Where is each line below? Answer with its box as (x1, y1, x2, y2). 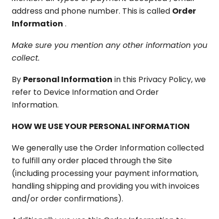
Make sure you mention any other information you (12, 40, 207, 51)
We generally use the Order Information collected (12, 142, 204, 153)
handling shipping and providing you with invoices (12, 180, 199, 192)
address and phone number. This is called (12, 5, 172, 17)
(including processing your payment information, (12, 168, 198, 179)
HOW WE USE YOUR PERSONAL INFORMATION (12, 121, 190, 132)
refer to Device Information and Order (12, 87, 159, 98)
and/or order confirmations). (12, 193, 123, 204)
